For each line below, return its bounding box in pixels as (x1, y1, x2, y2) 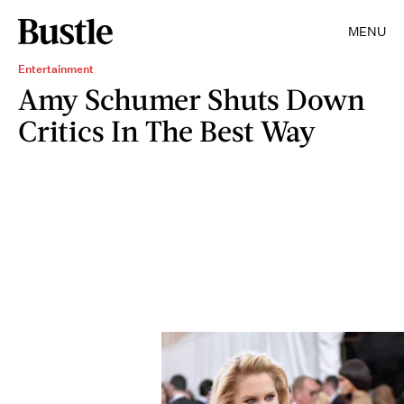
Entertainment (18, 61, 94, 77)
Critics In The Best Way (18, 113, 316, 148)
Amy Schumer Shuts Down (18, 81, 365, 116)
